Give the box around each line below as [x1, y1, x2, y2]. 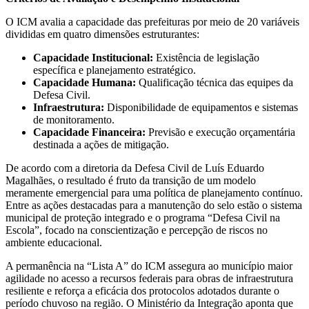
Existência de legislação [153, 51, 259, 63]
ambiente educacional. [6, 236, 102, 248]
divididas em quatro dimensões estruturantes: [6, 28, 199, 40]
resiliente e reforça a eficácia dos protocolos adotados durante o [6, 284, 279, 297]
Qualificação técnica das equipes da [136, 76, 293, 88]
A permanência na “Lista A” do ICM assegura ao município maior [6, 259, 292, 272]
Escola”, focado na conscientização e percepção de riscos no [6, 223, 268, 236]
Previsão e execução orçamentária [146, 126, 295, 138]
